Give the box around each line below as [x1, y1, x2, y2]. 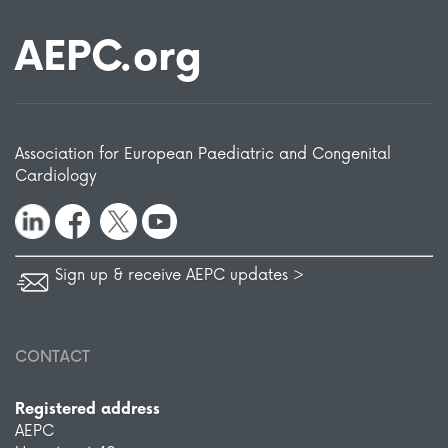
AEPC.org [15, 34, 202, 82]
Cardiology [15, 167, 97, 186]
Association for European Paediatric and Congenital [15, 145, 391, 164]
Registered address [15, 399, 160, 419]
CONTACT [15, 347, 90, 367]
